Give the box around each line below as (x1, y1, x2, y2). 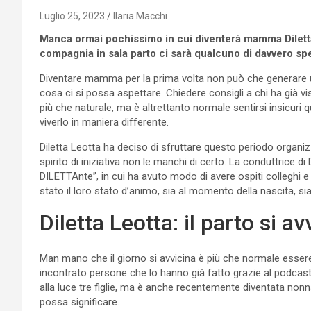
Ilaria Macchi (113, 10, 167, 22)
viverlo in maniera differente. (40, 115, 169, 128)
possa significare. (40, 295, 119, 308)
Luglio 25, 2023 (40, 10, 105, 22)
